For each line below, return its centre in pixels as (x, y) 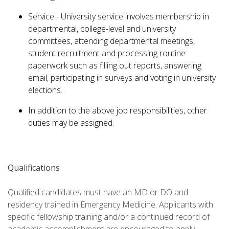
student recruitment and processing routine (107, 53)
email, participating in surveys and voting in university (122, 78)
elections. (45, 90)
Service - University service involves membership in (119, 17)
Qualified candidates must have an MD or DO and (98, 192)
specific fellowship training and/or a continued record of (109, 217)
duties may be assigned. (71, 123)
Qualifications (34, 168)
